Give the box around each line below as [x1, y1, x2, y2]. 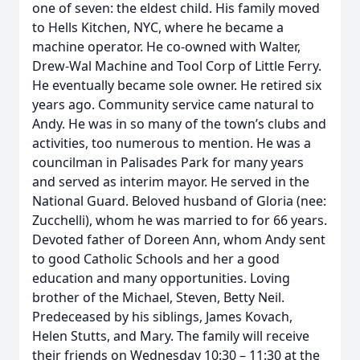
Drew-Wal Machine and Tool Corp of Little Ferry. [32, 57, 321, 75]
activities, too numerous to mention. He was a [32, 134, 311, 152]
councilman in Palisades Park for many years [32, 153, 304, 171]
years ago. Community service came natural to [32, 96, 314, 113]
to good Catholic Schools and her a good [32, 250, 280, 268]
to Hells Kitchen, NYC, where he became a [32, 18, 284, 36]
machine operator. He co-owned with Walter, [32, 38, 301, 55]
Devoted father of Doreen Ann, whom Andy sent [32, 231, 325, 248]
